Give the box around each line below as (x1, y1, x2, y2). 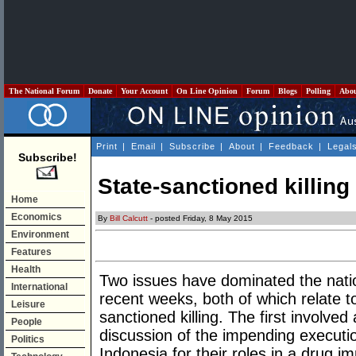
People (11, 316, 42, 327)
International (11, 281, 68, 292)
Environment (11, 229, 69, 240)
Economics (11, 211, 62, 222)
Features (11, 246, 52, 257)
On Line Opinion (174, 87, 240, 95)
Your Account (118, 87, 170, 95)
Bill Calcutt (110, 214, 148, 223)
